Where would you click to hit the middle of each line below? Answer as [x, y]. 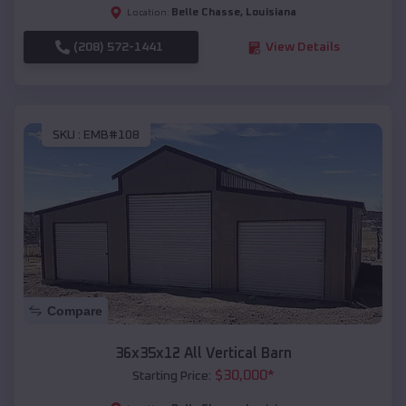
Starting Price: [171, 377]
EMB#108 [111, 135]
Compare [75, 311]
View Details [302, 48]
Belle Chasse [206, 13]
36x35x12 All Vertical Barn [203, 354]
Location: [148, 13]
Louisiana [271, 13]
